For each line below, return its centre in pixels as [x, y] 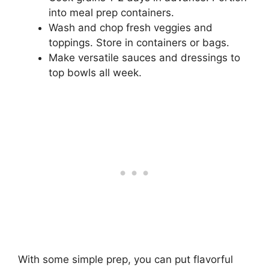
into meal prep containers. [111, 13]
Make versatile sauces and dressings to [144, 58]
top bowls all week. [95, 73]
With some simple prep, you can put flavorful [125, 259]
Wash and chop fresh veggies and [131, 28]
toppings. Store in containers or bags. [139, 43]
